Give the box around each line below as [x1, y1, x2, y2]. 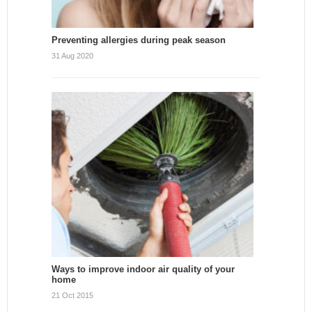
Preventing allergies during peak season [52, 34, 226, 45]
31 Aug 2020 [52, 51, 93, 60]
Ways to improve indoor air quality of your [52, 263, 235, 274]
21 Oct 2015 [52, 290, 93, 299]
